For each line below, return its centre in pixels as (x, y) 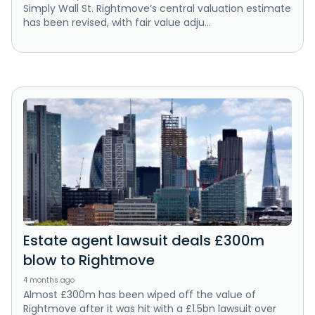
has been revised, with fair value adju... (117, 23)
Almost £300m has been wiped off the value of (140, 294)
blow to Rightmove (89, 260)
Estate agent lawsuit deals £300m (144, 240)
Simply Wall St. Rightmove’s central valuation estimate (157, 9)
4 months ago (49, 280)
